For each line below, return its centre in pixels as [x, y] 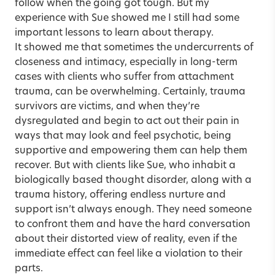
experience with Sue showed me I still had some [127, 18]
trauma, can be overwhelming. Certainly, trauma [130, 92]
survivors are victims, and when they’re [107, 107]
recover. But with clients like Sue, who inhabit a [125, 165]
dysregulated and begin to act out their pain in [127, 121]
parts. [29, 269]
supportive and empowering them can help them [131, 151]
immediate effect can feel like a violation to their [129, 254]
